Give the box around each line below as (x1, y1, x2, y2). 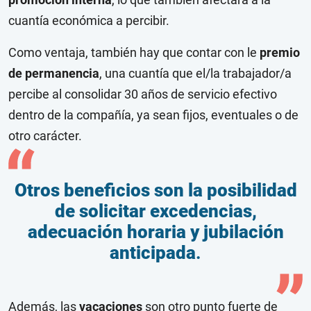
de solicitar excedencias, (54, 201, 257, 222)
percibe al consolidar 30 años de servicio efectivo (8, 87, 277, 102)
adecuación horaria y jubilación (27, 221, 284, 243)
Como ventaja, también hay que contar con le (8, 45, 260, 60)
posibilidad (206, 180, 297, 201)
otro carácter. (8, 128, 82, 144)
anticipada (110, 242, 196, 264)
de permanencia (8, 66, 99, 81)
